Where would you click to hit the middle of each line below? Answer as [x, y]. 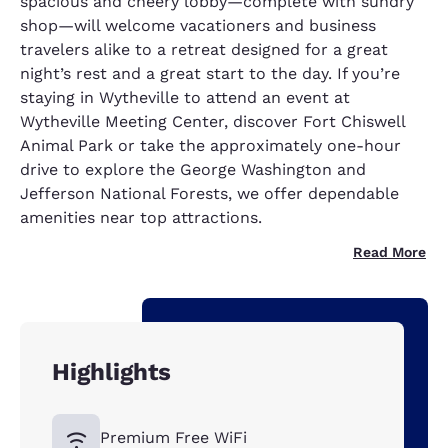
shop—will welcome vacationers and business [198, 26]
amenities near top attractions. [141, 218]
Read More [389, 252]
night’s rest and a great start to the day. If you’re [210, 74]
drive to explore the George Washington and [193, 170]
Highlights [111, 372]
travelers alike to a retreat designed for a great [204, 50]
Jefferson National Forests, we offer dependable [209, 194]
